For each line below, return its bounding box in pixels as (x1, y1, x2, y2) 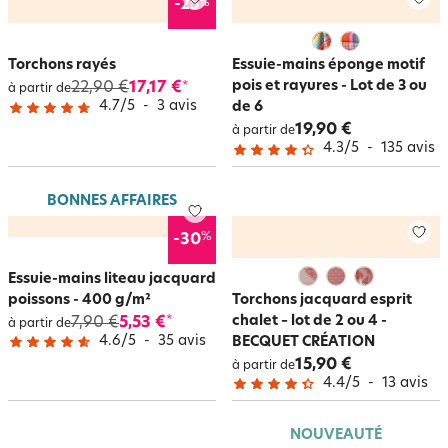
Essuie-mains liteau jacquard (8, 271, 216, 287)
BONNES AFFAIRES (47, 193, 177, 209)
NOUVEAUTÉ (290, 428, 382, 443)
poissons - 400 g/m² (8, 292, 151, 308)
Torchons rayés (8, 58, 116, 73)
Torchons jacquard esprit (232, 292, 412, 308)
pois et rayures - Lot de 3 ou (232, 79, 427, 94)
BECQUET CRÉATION (232, 334, 375, 350)
